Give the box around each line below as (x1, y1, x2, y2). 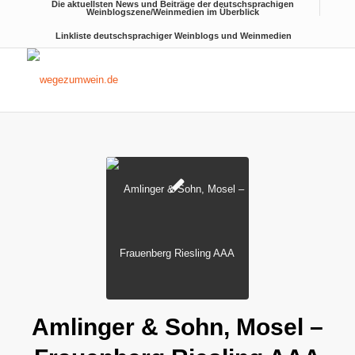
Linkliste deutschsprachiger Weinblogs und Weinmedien (55, 31, 292, 40)
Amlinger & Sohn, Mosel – (31, 314, 323, 340)
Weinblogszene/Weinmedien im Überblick (86, 7, 260, 17)
